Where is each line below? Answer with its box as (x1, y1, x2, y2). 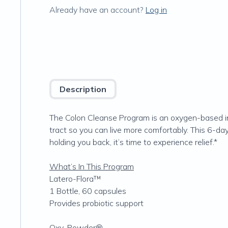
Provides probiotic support (49, 198, 144, 208)
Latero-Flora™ (49, 174, 101, 184)
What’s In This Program (49, 161, 134, 172)
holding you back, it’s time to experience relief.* (49, 137, 217, 147)
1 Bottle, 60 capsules (49, 186, 126, 196)
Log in (146, 5, 167, 15)
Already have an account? (49, 5, 144, 15)
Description (60, 84, 106, 94)
